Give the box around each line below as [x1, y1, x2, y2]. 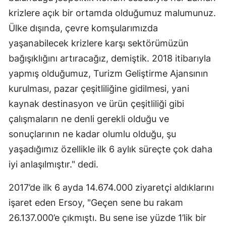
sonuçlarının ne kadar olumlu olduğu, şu [9, 129, 176, 140]
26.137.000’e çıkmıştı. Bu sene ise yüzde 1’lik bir [9, 212, 206, 223]
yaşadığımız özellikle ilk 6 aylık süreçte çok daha [9, 144, 212, 155]
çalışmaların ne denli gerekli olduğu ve [9, 114, 169, 125]
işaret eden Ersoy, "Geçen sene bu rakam [9, 197, 183, 208]
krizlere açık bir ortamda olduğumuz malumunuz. [9, 8, 216, 19]
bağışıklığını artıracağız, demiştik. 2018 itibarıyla [9, 53, 211, 64]
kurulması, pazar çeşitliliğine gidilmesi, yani [9, 83, 189, 94]
